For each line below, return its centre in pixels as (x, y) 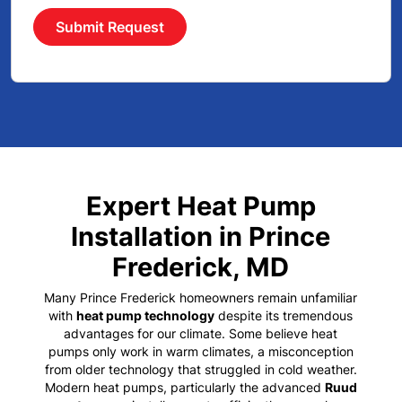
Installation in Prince (201, 236)
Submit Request (110, 27)
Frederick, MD (201, 267)
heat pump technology (146, 315)
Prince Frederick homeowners (167, 297)
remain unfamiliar (306, 297)
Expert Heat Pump (201, 205)
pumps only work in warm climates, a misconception (201, 351)
